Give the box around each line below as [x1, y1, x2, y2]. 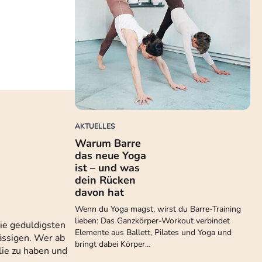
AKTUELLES [75, 122, 115, 131]
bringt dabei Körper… [75, 239, 151, 250]
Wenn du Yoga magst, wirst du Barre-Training [75, 204, 241, 215]
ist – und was [75, 161, 140, 175]
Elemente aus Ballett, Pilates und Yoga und [75, 227, 232, 238]
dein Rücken [75, 173, 136, 187]
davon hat [75, 185, 124, 199]
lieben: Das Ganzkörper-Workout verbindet [75, 215, 230, 226]
